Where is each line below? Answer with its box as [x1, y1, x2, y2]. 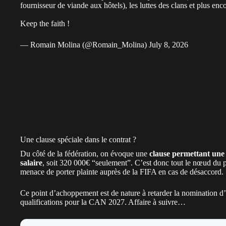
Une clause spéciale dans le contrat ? [20, 135, 136, 144]
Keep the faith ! [20, 19, 70, 28]
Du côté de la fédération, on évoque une [20, 149, 149, 158]
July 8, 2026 [149, 40, 188, 49]
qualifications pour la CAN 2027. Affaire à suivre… [20, 197, 186, 206]
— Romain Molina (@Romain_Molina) [20, 40, 149, 49]
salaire [20, 158, 42, 167]
